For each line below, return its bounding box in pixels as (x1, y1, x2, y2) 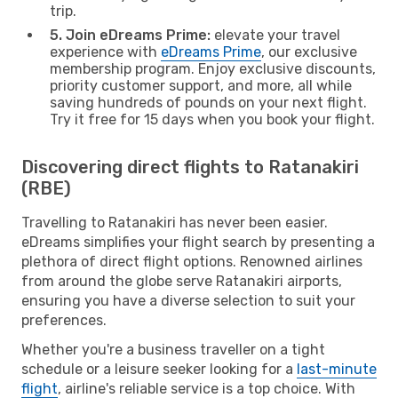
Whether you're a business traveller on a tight (21, 340, 325, 358)
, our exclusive (261, 43, 357, 60)
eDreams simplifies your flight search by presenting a (21, 233, 375, 251)
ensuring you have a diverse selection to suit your (21, 291, 355, 309)
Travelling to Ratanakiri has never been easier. (21, 213, 328, 231)
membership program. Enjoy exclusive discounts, (50, 60, 376, 77)
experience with (50, 43, 161, 60)
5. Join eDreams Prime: (50, 26, 211, 44)
